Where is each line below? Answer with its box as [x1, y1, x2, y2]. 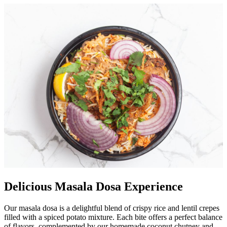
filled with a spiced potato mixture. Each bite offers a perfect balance [4, 213, 222, 222]
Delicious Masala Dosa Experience [4, 180, 183, 194]
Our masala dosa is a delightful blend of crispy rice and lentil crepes [4, 204, 219, 213]
